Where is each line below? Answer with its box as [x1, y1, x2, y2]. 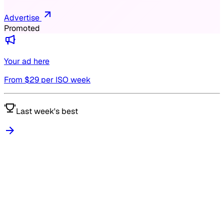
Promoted [4, 23, 40, 34]
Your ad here [4, 56, 49, 67]
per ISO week [39, 74, 90, 85]
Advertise [4, 12, 41, 23]
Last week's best [16, 106, 78, 117]
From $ [4, 74, 29, 85]
